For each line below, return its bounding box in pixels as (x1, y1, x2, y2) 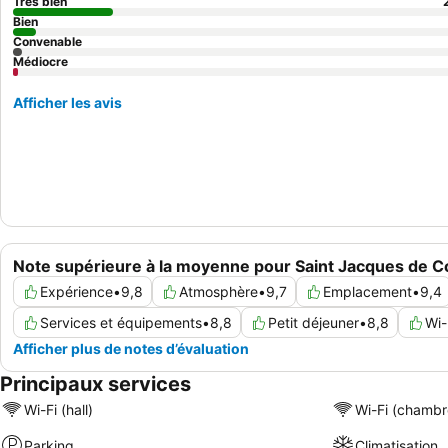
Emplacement (323, 283, 412, 301)
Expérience (40, 283, 113, 301)
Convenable (13, 34, 82, 49)
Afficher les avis (13, 94, 122, 111)
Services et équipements (40, 314, 202, 332)
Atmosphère (179, 283, 258, 301)
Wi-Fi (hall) (24, 400, 93, 418)
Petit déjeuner (268, 314, 359, 332)
